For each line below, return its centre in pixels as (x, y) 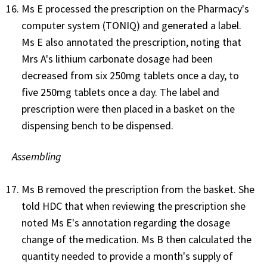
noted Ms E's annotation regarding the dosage (126, 222)
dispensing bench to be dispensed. (99, 125)
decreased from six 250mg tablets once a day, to (130, 75)
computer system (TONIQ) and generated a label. (131, 25)
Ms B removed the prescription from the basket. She (138, 189)
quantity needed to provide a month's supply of (127, 256)
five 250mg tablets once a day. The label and (120, 92)
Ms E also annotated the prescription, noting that (131, 42)
